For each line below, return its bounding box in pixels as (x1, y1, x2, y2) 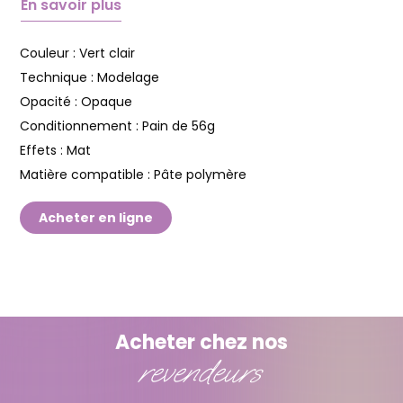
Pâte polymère (154, 166, 246, 184)
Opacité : (20, 93, 81, 111)
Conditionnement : (20, 117, 142, 135)
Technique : (20, 68, 97, 86)
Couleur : (20, 44, 79, 62)
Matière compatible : (20, 166, 154, 184)
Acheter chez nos (115, 328, 288, 356)
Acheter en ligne (39, 209, 153, 227)
